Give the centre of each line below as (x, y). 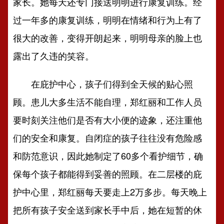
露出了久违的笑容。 (54, 55)
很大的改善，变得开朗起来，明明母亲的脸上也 (108, 37)
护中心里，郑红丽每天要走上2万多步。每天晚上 (110, 191)
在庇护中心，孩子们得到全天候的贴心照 (103, 83)
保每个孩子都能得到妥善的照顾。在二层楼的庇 (108, 173)
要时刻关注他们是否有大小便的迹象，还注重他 (108, 119)
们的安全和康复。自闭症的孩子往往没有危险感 (108, 137)
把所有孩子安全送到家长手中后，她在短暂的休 (108, 209)
